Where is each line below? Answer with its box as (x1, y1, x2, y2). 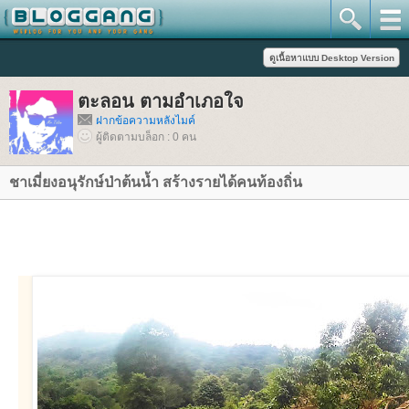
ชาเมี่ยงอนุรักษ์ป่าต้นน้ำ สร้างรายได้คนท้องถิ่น (9, 174, 302, 190)
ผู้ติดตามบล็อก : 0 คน (96, 131, 196, 143)
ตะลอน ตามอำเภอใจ (78, 91, 244, 111)
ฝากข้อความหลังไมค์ (96, 114, 195, 127)
